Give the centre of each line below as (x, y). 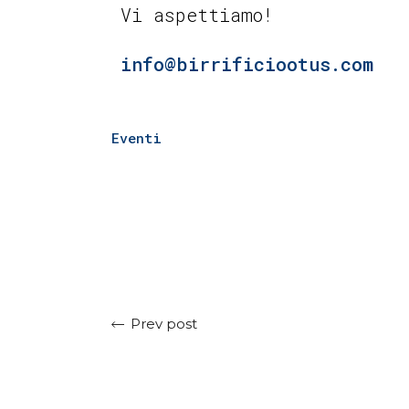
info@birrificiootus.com (247, 63)
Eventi (136, 137)
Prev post (164, 323)
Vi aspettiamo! (197, 14)
